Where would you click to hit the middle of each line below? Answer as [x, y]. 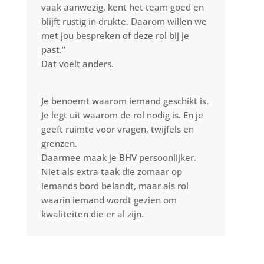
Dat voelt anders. [77, 63]
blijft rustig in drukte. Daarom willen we [124, 21]
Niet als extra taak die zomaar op [111, 171]
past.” [53, 49]
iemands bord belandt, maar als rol [115, 185]
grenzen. [59, 143]
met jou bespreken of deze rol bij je [115, 35]
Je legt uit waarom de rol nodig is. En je [122, 115]
